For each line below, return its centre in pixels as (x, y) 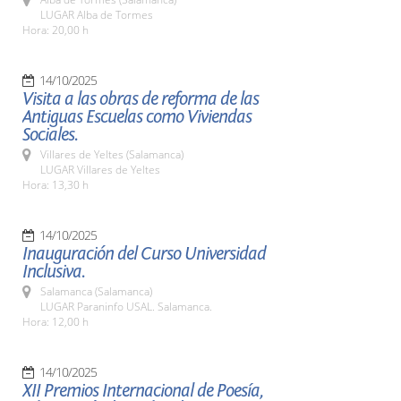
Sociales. (50, 135)
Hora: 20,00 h (55, 30)
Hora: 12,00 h (55, 322)
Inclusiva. (54, 272)
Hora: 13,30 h (55, 185)
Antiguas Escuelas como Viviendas (137, 117)
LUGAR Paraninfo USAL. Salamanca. (126, 307)
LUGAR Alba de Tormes (97, 15)
